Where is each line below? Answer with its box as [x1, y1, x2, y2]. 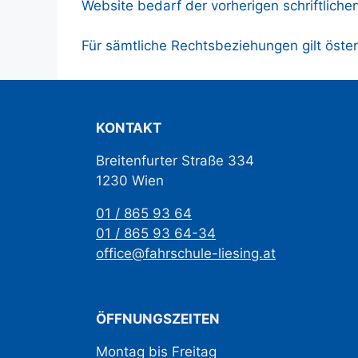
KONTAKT [96, 120, 161, 136]
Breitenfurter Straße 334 [96, 153, 254, 169]
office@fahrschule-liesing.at [96, 245, 276, 261]
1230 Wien [96, 173, 164, 189]
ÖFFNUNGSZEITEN [96, 311, 220, 327]
